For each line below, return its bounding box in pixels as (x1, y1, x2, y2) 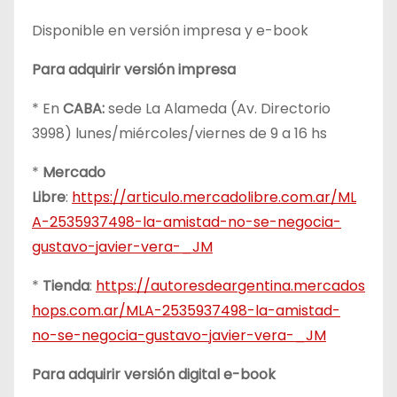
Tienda (43, 275, 90, 296)
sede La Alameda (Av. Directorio (105, 97, 331, 119)
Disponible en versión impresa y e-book (32, 19, 308, 41)
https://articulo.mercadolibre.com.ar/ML (72, 186, 356, 207)
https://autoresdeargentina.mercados (96, 275, 365, 296)
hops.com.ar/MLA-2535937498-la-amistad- (32, 300, 340, 321)
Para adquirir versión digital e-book (32, 363, 276, 385)
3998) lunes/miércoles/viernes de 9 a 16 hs (32, 122, 327, 144)
